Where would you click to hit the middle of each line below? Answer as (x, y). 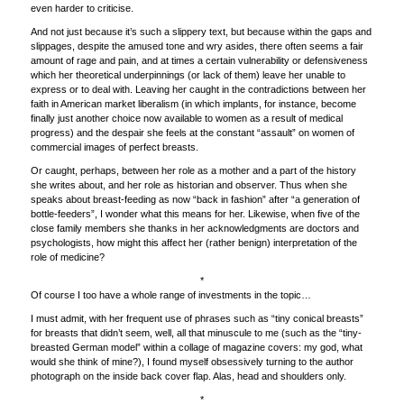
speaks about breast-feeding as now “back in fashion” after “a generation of (195, 199)
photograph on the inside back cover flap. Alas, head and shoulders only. (188, 376)
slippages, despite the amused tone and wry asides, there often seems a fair (197, 46)
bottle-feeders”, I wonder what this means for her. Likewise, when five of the (195, 213)
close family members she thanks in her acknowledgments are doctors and (194, 228)
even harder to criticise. (82, 8)
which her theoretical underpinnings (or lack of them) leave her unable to (188, 74)
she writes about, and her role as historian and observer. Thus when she (188, 184)
